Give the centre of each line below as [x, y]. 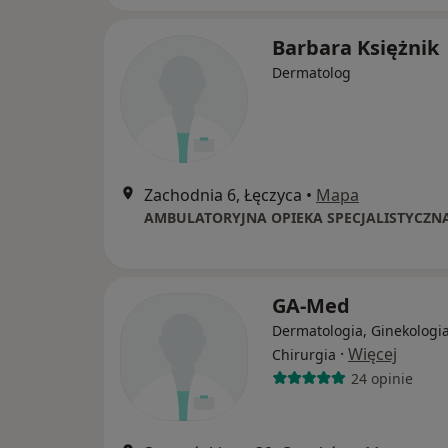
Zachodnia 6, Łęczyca [223, 195]
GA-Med [311, 306]
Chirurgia [304, 355]
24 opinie [381, 378]
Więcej [372, 354]
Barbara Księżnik [355, 48]
